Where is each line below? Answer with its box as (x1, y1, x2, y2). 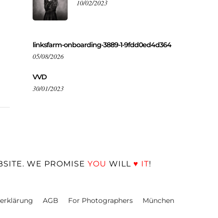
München (143, 196, 174, 205)
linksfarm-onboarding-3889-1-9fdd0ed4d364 (33, 40, 171, 49)
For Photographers (68, 196, 133, 205)
